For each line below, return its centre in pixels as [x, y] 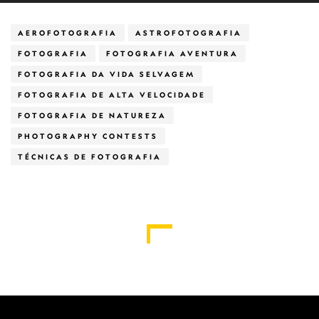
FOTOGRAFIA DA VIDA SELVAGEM [106, 74]
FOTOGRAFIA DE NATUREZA [92, 115]
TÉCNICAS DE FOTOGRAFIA [90, 157]
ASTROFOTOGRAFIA [189, 33]
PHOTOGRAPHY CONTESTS [88, 136]
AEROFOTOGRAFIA [68, 33]
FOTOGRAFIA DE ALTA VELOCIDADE [112, 95]
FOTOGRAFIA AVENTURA [172, 53]
